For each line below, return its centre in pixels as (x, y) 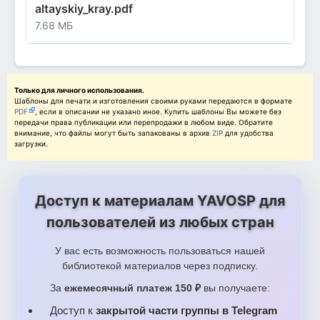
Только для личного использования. (79, 90)
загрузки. (31, 143)
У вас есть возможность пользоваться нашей (160, 250)
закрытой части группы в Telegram (186, 310)
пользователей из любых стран (160, 222)
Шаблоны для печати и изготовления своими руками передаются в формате (153, 100)
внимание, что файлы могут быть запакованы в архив (113, 132)
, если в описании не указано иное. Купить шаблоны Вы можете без (158, 111)
